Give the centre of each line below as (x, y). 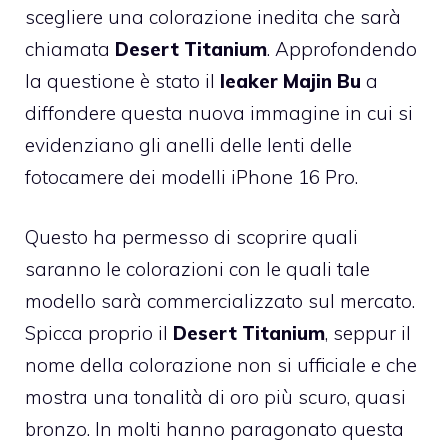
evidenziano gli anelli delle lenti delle (188, 144)
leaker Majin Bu (290, 80)
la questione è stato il (122, 80)
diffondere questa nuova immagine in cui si (219, 112)
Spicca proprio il (99, 333)
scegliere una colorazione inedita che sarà (213, 16)
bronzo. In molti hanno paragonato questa (214, 429)
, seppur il (368, 333)
